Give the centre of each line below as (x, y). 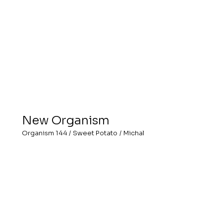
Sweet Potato (95, 133)
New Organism (65, 120)
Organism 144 (44, 133)
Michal (134, 133)
